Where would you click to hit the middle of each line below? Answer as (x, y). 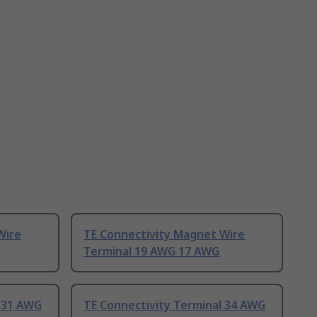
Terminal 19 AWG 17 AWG (151, 252)
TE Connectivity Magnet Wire (164, 235)
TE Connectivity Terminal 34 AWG (174, 305)
